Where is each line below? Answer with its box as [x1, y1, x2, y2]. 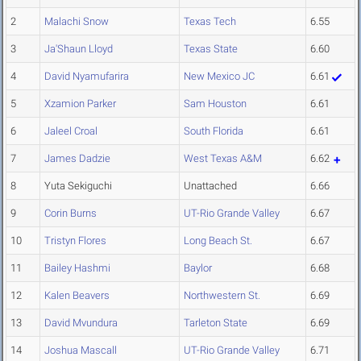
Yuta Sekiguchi [44, 180, 112, 193]
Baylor [184, 262, 212, 275]
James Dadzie [44, 152, 110, 165]
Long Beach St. [184, 234, 252, 247]
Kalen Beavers [44, 289, 110, 302]
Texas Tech [184, 15, 236, 28]
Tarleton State [184, 317, 247, 330]
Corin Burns [44, 207, 97, 220]
